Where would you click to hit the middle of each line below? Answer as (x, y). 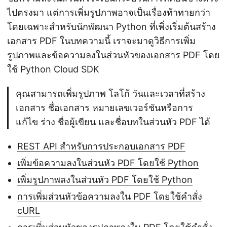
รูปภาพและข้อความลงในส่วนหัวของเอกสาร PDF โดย (113, 55)
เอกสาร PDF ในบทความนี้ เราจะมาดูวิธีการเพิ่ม (101, 41)
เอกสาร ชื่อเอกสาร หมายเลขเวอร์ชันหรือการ (104, 107)
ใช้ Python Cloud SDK (53, 69)
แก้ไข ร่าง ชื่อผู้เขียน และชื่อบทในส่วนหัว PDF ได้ (113, 122)
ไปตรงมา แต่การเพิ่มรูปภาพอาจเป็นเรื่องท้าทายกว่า (109, 12)
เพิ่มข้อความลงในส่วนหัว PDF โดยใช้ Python (108, 163)
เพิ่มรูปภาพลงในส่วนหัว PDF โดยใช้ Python (105, 179)
